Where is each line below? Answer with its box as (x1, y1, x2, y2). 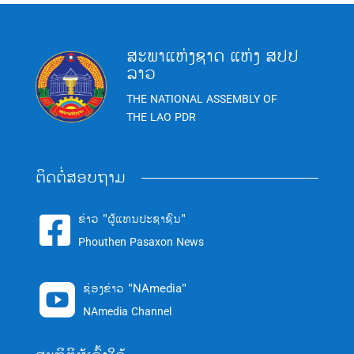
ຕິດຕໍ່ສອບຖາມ (35, 166, 126, 190)
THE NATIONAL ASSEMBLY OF (126, 92, 277, 107)
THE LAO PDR (126, 110, 196, 126)
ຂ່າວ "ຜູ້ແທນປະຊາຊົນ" (77, 211, 186, 228)
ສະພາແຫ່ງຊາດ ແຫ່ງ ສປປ (126, 43, 299, 70)
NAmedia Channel (82, 304, 171, 320)
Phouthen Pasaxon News (77, 235, 204, 250)
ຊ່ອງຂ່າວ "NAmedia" (82, 281, 186, 298)
